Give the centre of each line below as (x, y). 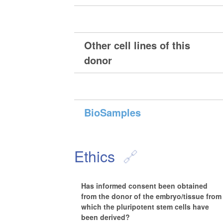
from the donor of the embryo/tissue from (152, 196)
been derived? (106, 217)
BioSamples (113, 112)
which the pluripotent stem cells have (145, 206)
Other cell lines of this (137, 45)
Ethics (95, 156)
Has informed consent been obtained (145, 185)
